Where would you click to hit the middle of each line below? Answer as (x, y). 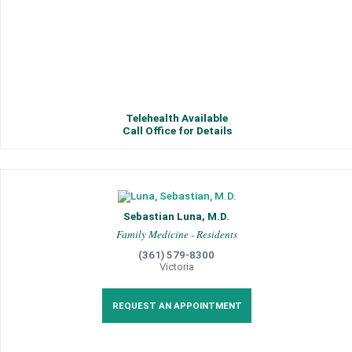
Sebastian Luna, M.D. (177, 216)
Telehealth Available (177, 118)
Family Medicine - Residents (177, 234)
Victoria (177, 267)
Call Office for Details (177, 130)
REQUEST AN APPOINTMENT (177, 306)
